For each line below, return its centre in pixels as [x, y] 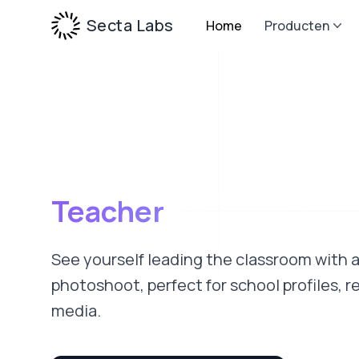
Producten [296, 26]
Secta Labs [130, 25]
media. [76, 310]
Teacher [108, 211]
